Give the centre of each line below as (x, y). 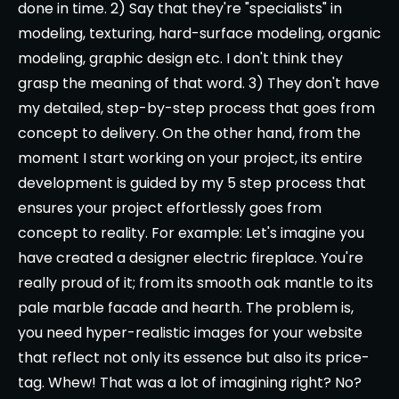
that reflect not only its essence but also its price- (194, 358)
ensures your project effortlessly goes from (170, 208)
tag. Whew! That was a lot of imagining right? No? (190, 383)
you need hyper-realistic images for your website (190, 333)
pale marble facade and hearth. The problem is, (186, 308)
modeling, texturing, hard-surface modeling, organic (199, 33)
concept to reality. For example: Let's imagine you (191, 233)
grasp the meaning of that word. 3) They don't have (199, 83)
